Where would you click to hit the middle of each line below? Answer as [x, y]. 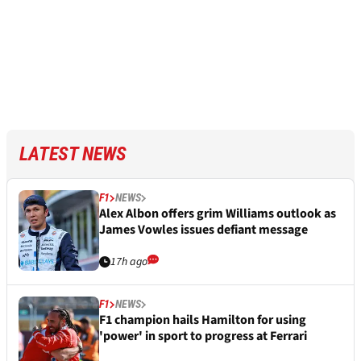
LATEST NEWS [73, 154]
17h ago [129, 262]
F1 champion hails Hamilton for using [203, 320]
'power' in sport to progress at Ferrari [203, 336]
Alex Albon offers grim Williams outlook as [218, 214]
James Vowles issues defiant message [203, 230]
